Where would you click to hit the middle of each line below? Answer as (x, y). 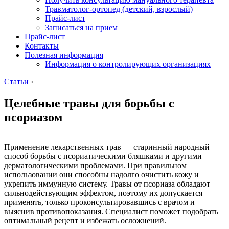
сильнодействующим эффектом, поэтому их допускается (103, 193)
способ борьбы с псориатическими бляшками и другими (103, 156)
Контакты (42, 45)
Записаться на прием (81, 27)
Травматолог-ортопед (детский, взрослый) (119, 9)
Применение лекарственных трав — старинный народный (107, 147)
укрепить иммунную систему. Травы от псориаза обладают (107, 184)
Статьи (16, 81)
